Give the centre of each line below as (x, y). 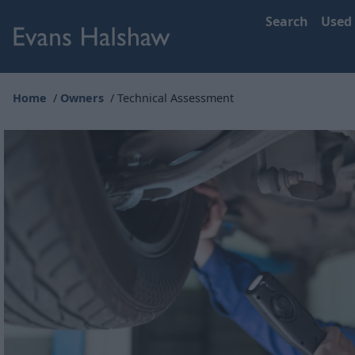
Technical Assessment (176, 98)
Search (287, 21)
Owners (82, 98)
